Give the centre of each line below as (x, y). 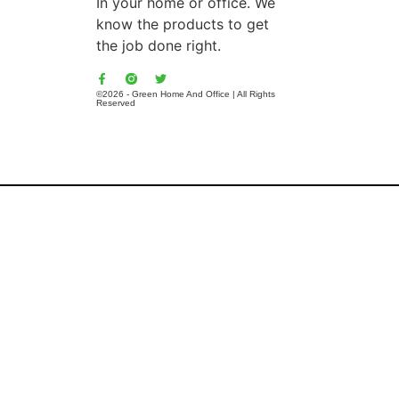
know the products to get (182, 24)
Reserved (115, 102)
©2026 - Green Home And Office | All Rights (185, 94)
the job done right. (158, 45)
